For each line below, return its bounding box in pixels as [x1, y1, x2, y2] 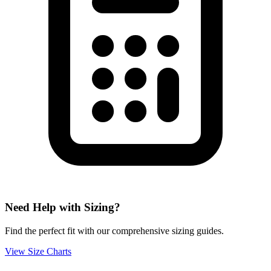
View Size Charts [5, 246, 71, 257]
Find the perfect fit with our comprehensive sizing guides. [5, 226, 224, 237]
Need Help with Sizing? [5, 201, 120, 214]
